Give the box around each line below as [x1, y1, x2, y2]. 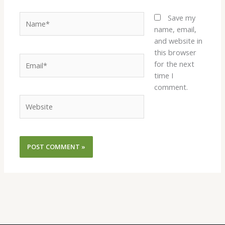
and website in [154, 36, 202, 46]
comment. [154, 82, 188, 92]
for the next [154, 59, 194, 69]
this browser [154, 47, 196, 58]
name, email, [154, 24, 196, 35]
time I [154, 70, 173, 81]
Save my [167, 13, 195, 23]
